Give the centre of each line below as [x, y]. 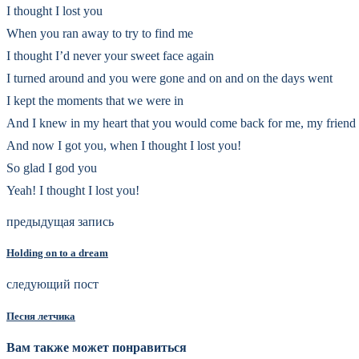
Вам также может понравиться [97, 347]
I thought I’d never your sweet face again [110, 56]
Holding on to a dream [57, 253]
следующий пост [52, 284]
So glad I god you [52, 168]
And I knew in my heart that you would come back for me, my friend [181, 123]
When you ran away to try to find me [100, 33]
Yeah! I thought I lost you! [73, 190]
